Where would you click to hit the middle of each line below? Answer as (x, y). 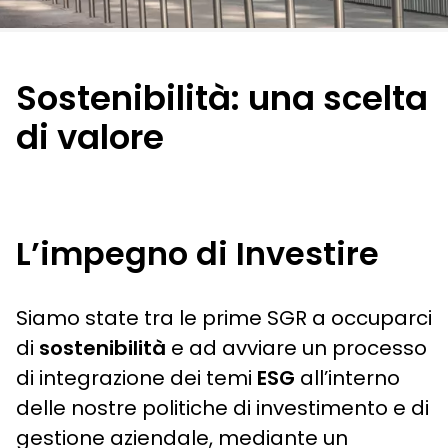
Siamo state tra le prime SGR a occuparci (224, 318)
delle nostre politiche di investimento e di (222, 408)
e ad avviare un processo (296, 348)
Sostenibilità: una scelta (222, 98)
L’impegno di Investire (197, 254)
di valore (90, 137)
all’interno (347, 378)
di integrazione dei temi (136, 378)
